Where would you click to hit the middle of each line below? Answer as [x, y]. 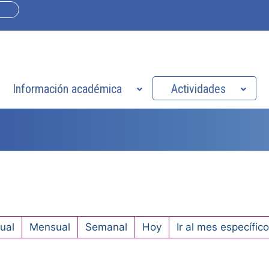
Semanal [106, 227]
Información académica [67, 89]
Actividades [198, 89]
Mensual [50, 227]
